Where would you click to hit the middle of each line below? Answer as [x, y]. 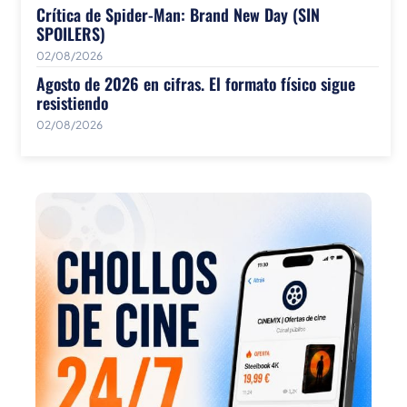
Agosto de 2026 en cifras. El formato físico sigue [196, 83]
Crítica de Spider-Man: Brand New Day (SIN [178, 14]
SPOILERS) [71, 33]
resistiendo [72, 102]
